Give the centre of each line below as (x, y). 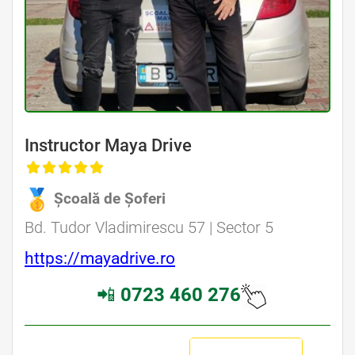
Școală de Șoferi (110, 199)
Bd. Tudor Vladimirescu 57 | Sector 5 (149, 228)
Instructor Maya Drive (108, 146)
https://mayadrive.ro (100, 259)
